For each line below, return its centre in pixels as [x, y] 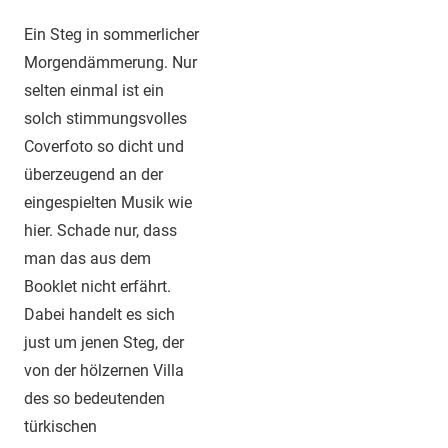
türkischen [60, 427]
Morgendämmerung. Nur [110, 63]
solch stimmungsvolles [105, 119]
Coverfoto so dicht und [104, 147]
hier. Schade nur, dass [100, 231]
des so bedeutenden [94, 399]
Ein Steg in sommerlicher [111, 35]
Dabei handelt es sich [99, 315]
